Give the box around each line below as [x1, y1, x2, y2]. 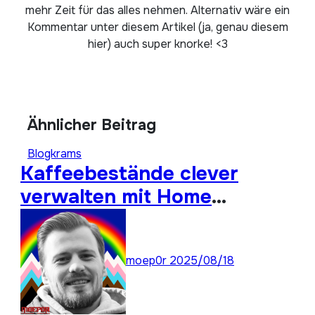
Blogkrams [27, 146, 82, 161]
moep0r [126, 253, 169, 269]
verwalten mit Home [20, 184, 212, 210]
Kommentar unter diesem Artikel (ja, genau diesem [27, 20, 288, 34]
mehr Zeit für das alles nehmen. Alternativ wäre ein [25, 3, 290, 18]
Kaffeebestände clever [20, 161, 238, 186]
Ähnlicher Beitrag [27, 115, 156, 135]
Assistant [20, 207, 110, 233]
